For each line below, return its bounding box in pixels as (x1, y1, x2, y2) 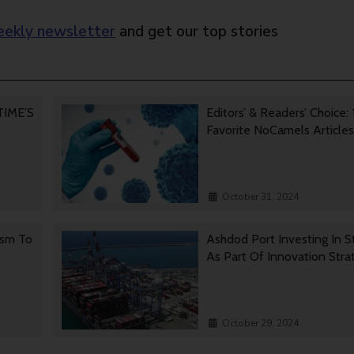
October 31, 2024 (221, 190, 299, 204)
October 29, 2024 (221, 317, 299, 330)
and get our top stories (115, 21, 278, 43)
